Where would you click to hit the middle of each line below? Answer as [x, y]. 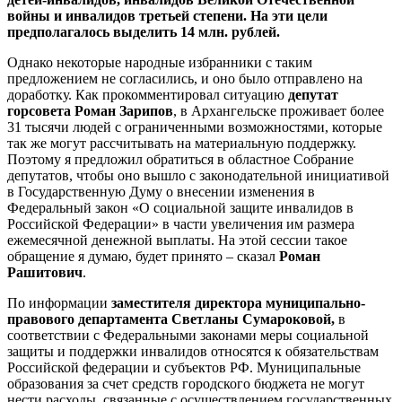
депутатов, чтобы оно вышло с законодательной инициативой [198, 175]
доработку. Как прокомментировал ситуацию [148, 95]
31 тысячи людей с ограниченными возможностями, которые [195, 127]
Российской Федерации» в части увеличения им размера [181, 224]
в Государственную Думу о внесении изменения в [161, 192]
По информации [59, 303]
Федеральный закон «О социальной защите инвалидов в [180, 208]
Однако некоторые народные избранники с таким [160, 62]
